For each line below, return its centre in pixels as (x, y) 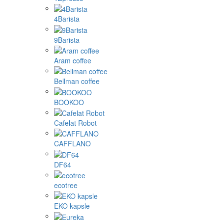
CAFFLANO (72, 144)
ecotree (66, 185)
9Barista (67, 40)
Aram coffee (73, 61)
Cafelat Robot (75, 123)
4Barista (67, 19)
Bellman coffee (77, 81)
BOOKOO (69, 102)
